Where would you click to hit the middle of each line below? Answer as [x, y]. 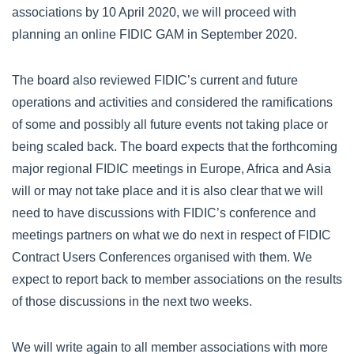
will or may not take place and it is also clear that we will [168, 191]
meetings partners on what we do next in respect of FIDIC [171, 235]
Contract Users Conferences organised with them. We [162, 257]
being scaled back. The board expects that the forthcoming [175, 147]
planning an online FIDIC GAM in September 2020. [154, 34]
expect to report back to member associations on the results [177, 279]
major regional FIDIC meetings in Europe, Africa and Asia [171, 169]
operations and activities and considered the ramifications [172, 102]
